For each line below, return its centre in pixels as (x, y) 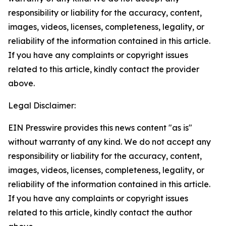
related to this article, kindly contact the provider (104, 69)
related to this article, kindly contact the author (100, 212)
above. (21, 83)
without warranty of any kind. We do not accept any (109, 142)
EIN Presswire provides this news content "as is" (100, 128)
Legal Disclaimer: (42, 105)
